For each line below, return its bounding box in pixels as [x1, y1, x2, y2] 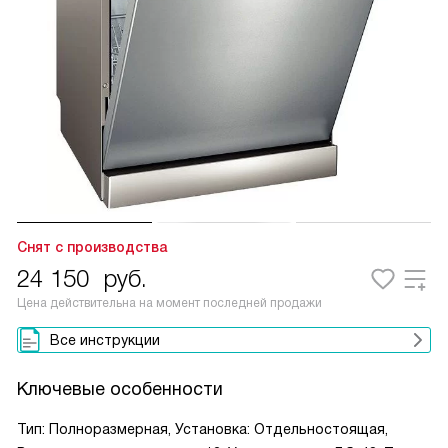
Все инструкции [50, 332, 160, 348]
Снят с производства [17, 239, 167, 255]
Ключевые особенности [17, 379, 223, 399]
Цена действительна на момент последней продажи [17, 296, 322, 310]
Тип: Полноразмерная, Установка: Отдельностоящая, [17, 421, 388, 437]
